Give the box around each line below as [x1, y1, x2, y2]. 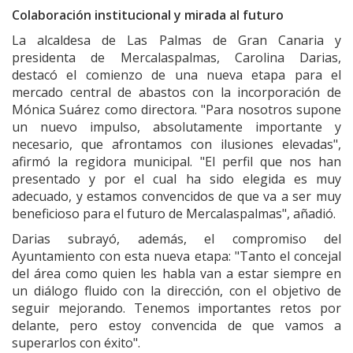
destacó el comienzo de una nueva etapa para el [12, 66, 341, 84]
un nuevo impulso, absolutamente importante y [12, 118, 341, 136]
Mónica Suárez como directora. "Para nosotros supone [12, 101, 341, 119]
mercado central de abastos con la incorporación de [12, 84, 341, 102]
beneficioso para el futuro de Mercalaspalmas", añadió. [12, 205, 336, 223]
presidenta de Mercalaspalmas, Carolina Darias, [12, 49, 341, 67]
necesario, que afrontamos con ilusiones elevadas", [12, 136, 341, 154]
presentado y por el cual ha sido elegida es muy [12, 170, 341, 188]
